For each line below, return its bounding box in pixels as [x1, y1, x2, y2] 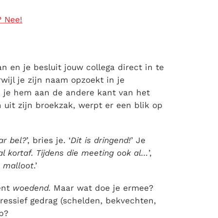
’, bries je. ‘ [26, 135, 71, 145]
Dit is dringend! [71, 135, 131, 145]
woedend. [13, 183, 54, 193]
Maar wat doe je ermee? [54, 183, 153, 193]
